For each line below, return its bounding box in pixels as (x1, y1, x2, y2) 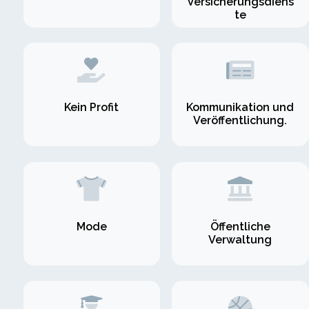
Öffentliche (210, 219, 270, 233)
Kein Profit (64, 101, 119, 114)
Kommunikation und (186, 101, 295, 114)
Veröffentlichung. (193, 114, 288, 128)
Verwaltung (208, 232, 272, 246)
